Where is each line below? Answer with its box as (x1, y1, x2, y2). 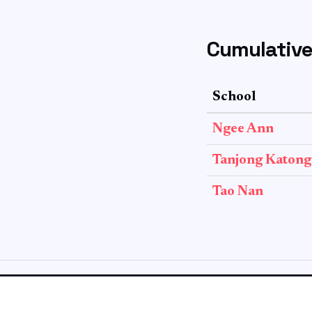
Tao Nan (212, 185, 263, 198)
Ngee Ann (212, 122, 274, 136)
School (212, 90, 256, 104)
